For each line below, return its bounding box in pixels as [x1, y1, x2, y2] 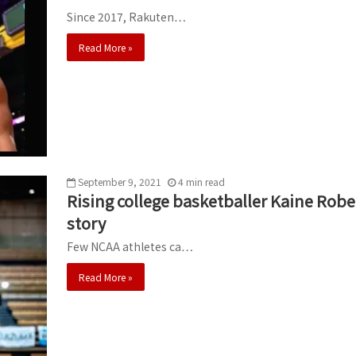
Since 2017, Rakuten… [67, 8, 186, 25]
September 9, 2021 [78, 174, 161, 188]
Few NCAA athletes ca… [67, 238, 193, 254]
